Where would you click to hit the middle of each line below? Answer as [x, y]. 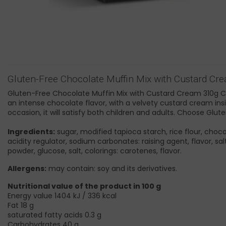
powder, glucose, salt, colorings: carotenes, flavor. [95, 151]
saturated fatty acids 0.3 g [54, 215]
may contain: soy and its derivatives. [112, 169]
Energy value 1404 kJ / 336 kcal [62, 196]
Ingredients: [31, 132]
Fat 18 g [21, 206]
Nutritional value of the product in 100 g [84, 186]
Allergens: [27, 169]
